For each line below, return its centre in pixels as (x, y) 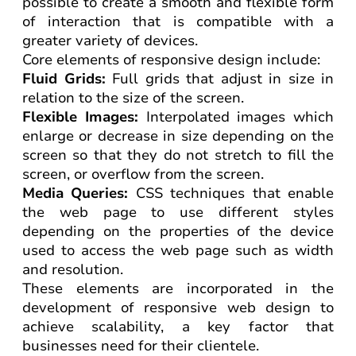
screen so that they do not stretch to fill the (178, 155)
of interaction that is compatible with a (178, 21)
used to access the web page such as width (178, 250)
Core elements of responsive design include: (171, 60)
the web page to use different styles (178, 212)
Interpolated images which (236, 117)
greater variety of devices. (110, 41)
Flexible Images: (80, 117)
